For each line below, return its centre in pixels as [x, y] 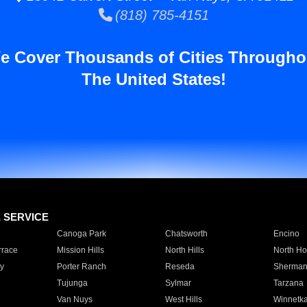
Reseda [180, 267]
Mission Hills [80, 250]
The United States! [153, 79]
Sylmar [178, 283]
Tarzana [288, 283]
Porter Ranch [81, 267]
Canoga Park [81, 234]
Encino [286, 234]
